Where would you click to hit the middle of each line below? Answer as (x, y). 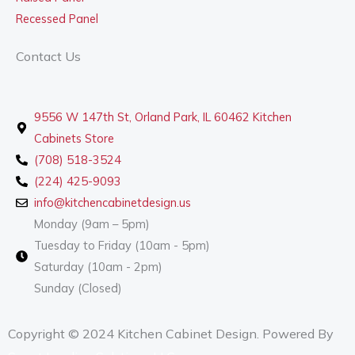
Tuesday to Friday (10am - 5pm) (122, 246)
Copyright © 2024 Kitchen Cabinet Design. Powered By (171, 334)
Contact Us (48, 57)
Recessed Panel (57, 19)
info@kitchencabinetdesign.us (113, 203)
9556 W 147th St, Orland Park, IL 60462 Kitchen (163, 117)
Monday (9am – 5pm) (92, 224)
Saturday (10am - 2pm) (99, 267)
